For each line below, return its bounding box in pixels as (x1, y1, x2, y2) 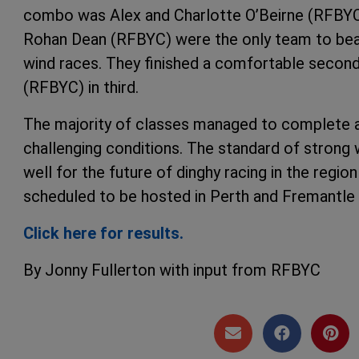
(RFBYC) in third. (23, 77, 143, 97)
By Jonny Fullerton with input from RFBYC (23, 260, 321, 280)
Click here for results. (23, 223, 188, 243)
